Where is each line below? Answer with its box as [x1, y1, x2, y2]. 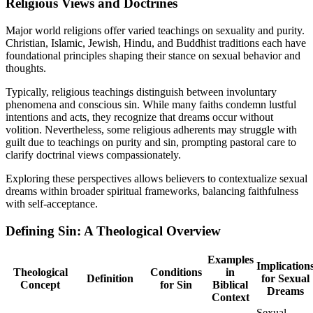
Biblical [212, 279, 248, 291]
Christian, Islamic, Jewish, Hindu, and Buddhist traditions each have [6, 36, 306, 49]
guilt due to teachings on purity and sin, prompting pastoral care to [6, 136, 296, 148]
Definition [87, 272, 133, 285]
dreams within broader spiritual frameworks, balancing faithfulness [6, 184, 298, 197]
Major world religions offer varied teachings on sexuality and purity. [6, 24, 305, 36]
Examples [207, 254, 254, 266]
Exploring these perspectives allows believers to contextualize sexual [6, 172, 307, 184]
